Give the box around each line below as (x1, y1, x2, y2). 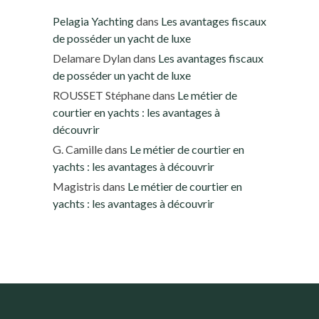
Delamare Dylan (53, 51, 131, 66)
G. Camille (53, 142, 103, 157)
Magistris (53, 179, 100, 194)
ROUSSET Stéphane (53, 88, 150, 103)
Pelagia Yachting (53, 14, 134, 28)
